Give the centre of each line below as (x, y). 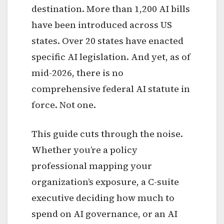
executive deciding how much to (103, 197)
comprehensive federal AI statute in (111, 88)
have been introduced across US (102, 24)
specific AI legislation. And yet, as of (111, 56)
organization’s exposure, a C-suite (105, 181)
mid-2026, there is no (77, 72)
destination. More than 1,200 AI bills (111, 8)
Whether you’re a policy (84, 149)
